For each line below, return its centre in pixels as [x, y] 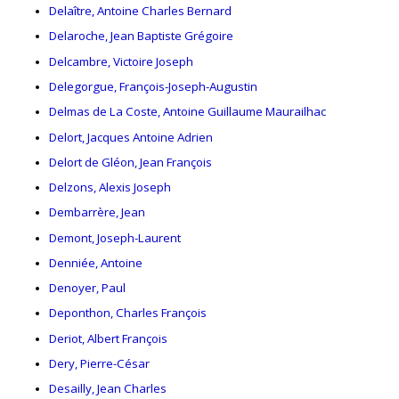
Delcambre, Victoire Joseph [121, 61]
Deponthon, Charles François [128, 313]
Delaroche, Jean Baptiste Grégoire [141, 36]
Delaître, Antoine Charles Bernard [140, 11]
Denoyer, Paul [87, 288]
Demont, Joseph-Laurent [115, 237]
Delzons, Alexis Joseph [110, 187]
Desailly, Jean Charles [108, 389]
